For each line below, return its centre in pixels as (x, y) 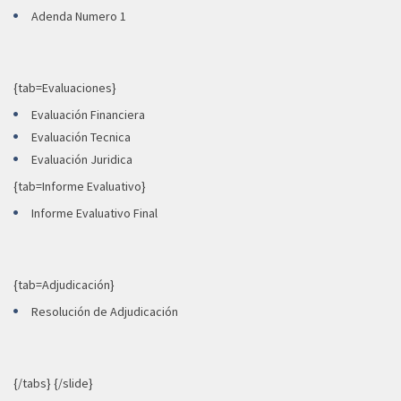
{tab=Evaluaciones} (65, 88)
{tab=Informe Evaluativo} (80, 186)
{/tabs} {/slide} (53, 383)
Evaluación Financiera (88, 115)
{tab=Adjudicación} (64, 285)
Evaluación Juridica (82, 159)
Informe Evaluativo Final (94, 213)
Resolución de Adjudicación (105, 311)
